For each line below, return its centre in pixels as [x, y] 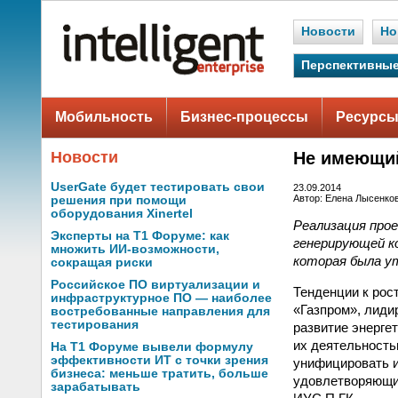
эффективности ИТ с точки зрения [159, 360]
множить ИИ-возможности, [135, 249]
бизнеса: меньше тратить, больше [159, 374]
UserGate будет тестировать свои [158, 187]
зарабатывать [96, 387]
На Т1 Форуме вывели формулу [152, 347]
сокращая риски [102, 263]
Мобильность [104, 117]
